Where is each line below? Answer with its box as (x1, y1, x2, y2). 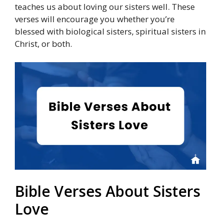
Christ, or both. (15, 37, 72, 49)
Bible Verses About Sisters (15, 181, 200, 201)
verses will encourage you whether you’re (15, 13, 175, 25)
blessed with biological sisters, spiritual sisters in (15, 25, 206, 37)
